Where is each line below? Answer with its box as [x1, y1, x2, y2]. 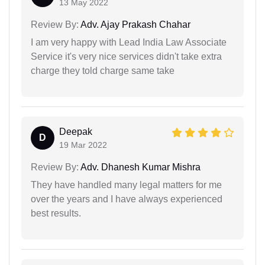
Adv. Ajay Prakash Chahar [79, 20, 190, 30]
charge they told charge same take [31, 66, 174, 76]
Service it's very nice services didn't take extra [31, 51, 222, 62]
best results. [31, 208, 81, 218]
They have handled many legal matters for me [31, 180, 222, 190]
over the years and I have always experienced [31, 194, 222, 204]
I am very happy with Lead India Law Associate [31, 37, 227, 47]
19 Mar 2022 [59, 140, 107, 150]
